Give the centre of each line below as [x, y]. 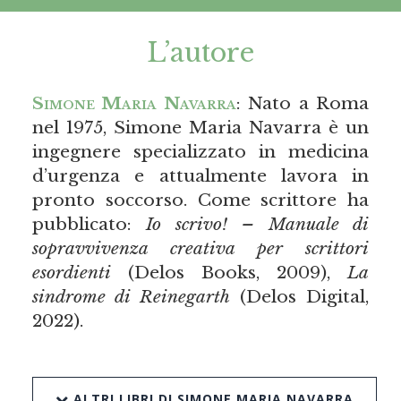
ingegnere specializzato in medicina [200, 152]
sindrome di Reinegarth [131, 297]
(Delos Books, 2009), [229, 273]
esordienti [71, 273]
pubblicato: [89, 224]
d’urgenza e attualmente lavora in [200, 176]
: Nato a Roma [303, 103]
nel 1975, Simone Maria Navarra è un [200, 128]
